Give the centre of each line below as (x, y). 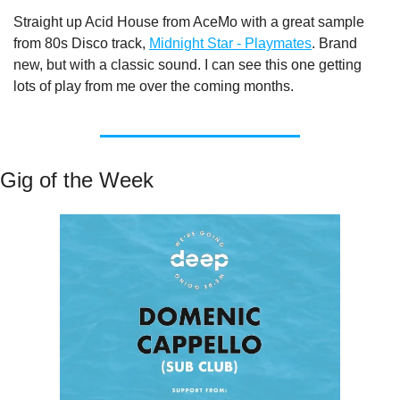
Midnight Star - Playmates (230, 44)
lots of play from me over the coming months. (154, 87)
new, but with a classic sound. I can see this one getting (187, 65)
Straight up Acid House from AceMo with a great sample (189, 22)
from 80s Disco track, (81, 44)
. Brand (334, 44)
